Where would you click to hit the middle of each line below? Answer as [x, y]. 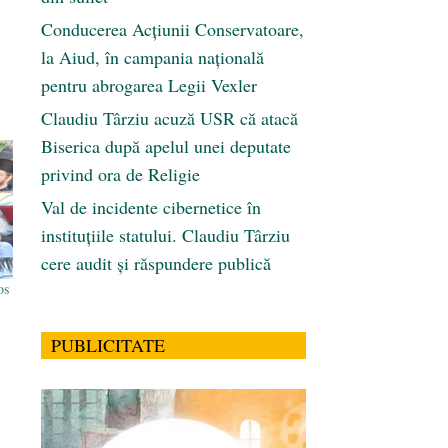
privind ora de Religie [120, 174]
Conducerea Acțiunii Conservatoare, [172, 29]
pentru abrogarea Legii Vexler [149, 85]
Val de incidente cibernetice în [151, 207]
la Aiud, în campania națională [152, 57]
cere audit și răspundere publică [156, 263]
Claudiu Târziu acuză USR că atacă [169, 118]
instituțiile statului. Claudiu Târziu [165, 235]
